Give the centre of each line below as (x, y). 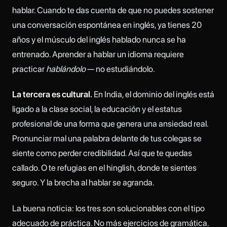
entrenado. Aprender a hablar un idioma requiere (98, 54)
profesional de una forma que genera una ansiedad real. (110, 124)
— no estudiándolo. (120, 69)
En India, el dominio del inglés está (153, 94)
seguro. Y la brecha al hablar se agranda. (83, 183)
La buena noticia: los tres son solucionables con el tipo (108, 208)
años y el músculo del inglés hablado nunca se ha (99, 40)
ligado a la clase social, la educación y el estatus (97, 109)
